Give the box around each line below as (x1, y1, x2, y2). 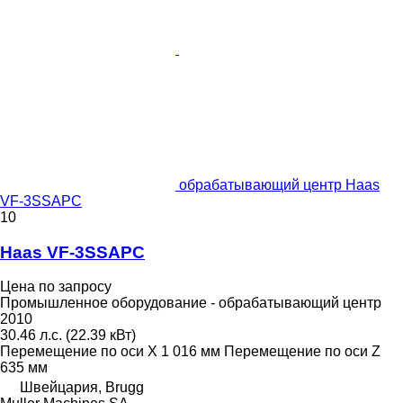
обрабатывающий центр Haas (179, 177, 380, 193)
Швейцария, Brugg (20, 380, 144, 396)
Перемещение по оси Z (224, 344, 381, 360)
